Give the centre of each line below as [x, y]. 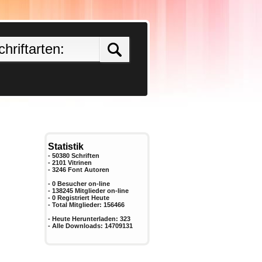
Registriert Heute [82, 198]
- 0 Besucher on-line [79, 184]
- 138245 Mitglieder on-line [88, 191]
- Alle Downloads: [76, 226]
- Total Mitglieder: [76, 205]
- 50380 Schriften [74, 156]
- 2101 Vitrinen [70, 163]
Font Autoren [89, 170]
